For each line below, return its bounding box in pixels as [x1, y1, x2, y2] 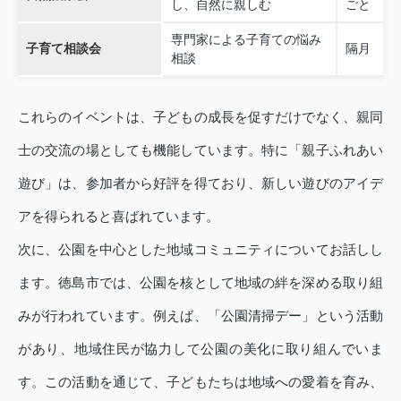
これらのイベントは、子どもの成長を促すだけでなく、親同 [18, 109, 383, 125]
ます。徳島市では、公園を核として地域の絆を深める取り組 [18, 275, 383, 291]
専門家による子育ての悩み [170, 31, 321, 47]
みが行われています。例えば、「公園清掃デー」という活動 [18, 308, 383, 324]
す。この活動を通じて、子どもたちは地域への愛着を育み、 [18, 374, 383, 390]
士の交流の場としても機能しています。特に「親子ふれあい [18, 142, 383, 158]
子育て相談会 [25, 40, 101, 55]
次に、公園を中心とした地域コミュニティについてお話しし [18, 242, 383, 258]
